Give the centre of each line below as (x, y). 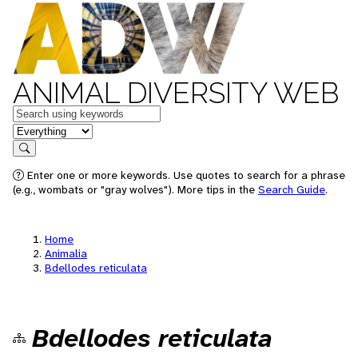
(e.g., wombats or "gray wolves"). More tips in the (135, 189)
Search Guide (292, 189)
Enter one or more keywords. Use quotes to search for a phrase (185, 175)
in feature (38, 130)
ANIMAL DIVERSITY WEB (176, 93)
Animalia (66, 253)
